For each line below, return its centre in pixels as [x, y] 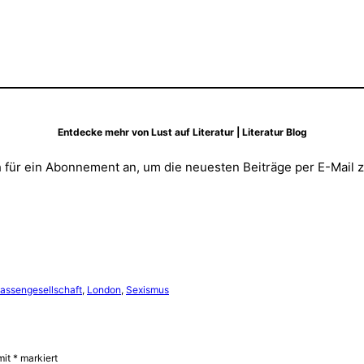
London [104, 289]
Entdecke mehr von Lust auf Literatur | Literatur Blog [182, 132]
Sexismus [147, 289]
